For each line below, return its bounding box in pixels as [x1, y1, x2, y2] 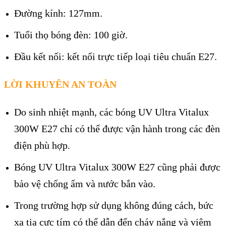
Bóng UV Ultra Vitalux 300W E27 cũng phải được [14, 161, 220, 173]
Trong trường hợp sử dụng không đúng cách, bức [14, 199, 213, 211]
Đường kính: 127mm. [14, 8, 102, 19]
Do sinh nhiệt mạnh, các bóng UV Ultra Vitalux [14, 106, 209, 118]
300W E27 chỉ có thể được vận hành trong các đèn [14, 123, 220, 134]
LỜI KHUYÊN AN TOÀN [4, 79, 117, 90]
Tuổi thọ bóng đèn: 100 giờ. [14, 29, 128, 41]
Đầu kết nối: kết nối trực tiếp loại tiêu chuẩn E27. [14, 51, 217, 63]
